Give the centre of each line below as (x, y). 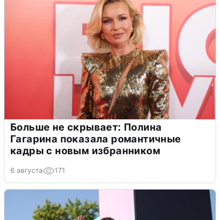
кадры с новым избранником (85, 151)
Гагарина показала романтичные (96, 139)
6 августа (27, 170)
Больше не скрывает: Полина (86, 127)
